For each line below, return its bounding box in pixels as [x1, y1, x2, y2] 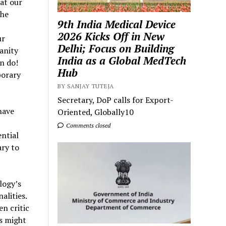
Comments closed [65, 122, 111, 130]
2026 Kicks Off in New [58, 29, 165, 44]
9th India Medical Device [58, 17, 176, 32]
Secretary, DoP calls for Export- [58, 94, 174, 106]
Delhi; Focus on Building [58, 41, 175, 56]
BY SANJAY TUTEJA [58, 82, 114, 90]
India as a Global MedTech [58, 53, 187, 68]
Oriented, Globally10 [58, 106, 134, 118]
